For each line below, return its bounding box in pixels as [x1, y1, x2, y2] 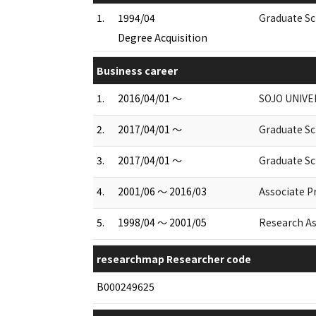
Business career [97, 63, 178, 78]
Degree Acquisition [118, 30, 207, 44]
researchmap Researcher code [97, 251, 251, 266]
